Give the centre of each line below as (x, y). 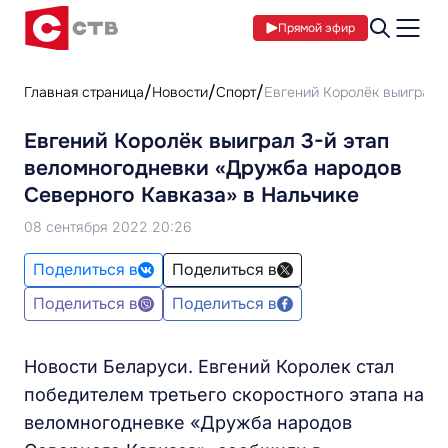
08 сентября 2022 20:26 (107, 226)
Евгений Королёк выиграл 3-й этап (206, 141)
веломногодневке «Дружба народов (188, 422)
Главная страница (84, 92)
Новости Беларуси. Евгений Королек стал (209, 366)
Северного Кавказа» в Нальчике (191, 195)
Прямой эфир (316, 28)
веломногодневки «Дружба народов (213, 168)
